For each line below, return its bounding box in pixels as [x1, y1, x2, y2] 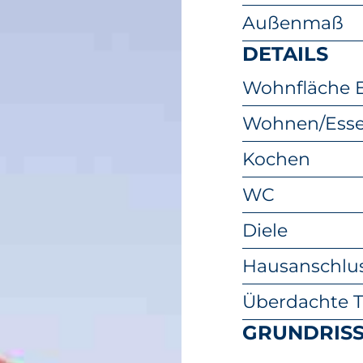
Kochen [242, 148, 310, 170]
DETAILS [242, 42, 328, 66]
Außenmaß [242, 12, 344, 34]
